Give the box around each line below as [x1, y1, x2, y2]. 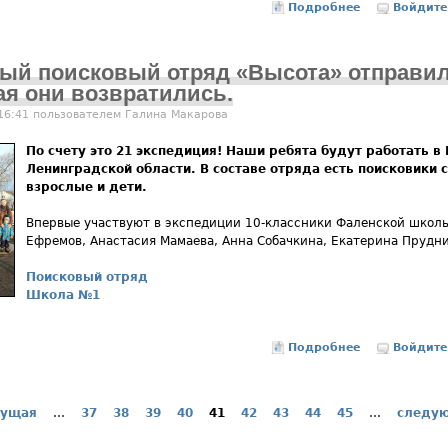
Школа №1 [26, 288, 100, 302]
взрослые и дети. [26, 180, 147, 194]
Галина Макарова [125, 108, 228, 121]
